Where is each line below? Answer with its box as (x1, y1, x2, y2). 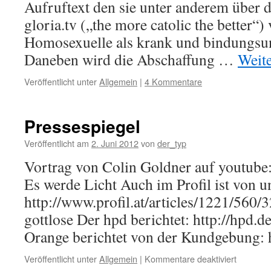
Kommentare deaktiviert (145, 252, 237, 265)
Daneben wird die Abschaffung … (24, 49, 238, 70)
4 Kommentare (145, 75, 202, 88)
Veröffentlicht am (24, 137, 89, 149)
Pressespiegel (24, 114, 140, 139)
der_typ (157, 137, 186, 149)
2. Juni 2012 (91, 137, 139, 149)
